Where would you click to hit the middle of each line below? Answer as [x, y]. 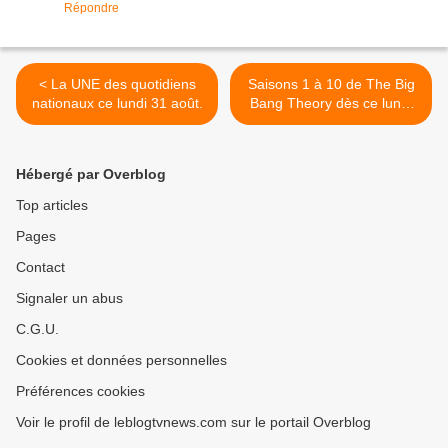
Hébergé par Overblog [91, 174]
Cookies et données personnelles [121, 360]
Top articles [52, 205]
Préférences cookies [80, 391]
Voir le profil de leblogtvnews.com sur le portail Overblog [193, 422]
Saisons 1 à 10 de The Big [331, 84]
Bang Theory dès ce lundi [331, 103]
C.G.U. [37, 329]
